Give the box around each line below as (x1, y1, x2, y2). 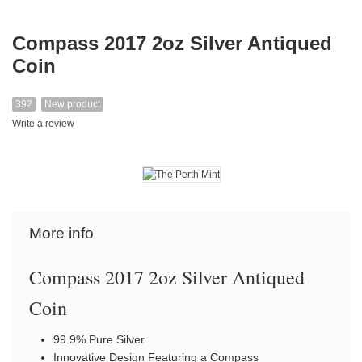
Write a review (12, 117, 74, 129)
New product (44, 98, 100, 110)
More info (28, 224, 94, 242)
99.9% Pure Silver (53, 332, 145, 346)
